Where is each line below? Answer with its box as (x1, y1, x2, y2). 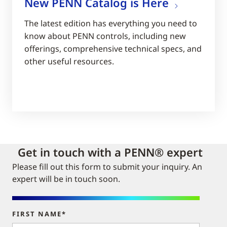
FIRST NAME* (12, 209, 66, 219)
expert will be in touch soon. (12, 173, 120, 185)
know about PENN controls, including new (24, 30, 186, 42)
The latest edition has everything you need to (24, 18, 197, 29)
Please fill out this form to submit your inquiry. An (12, 161, 202, 173)
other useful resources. (24, 56, 114, 67)
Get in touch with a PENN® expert (18, 144, 203, 160)
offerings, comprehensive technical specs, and (24, 43, 202, 55)
